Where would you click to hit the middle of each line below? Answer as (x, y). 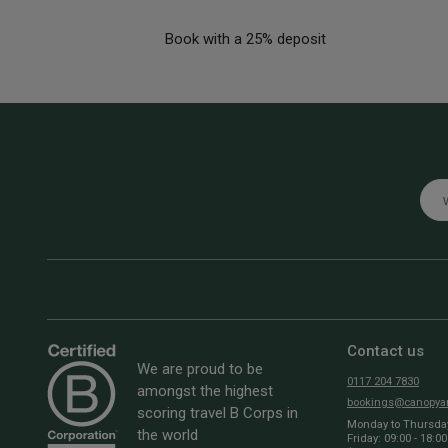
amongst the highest (205, 390)
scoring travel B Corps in (217, 412)
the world (167, 434)
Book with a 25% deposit (245, 39)
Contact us (385, 350)
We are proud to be (200, 368)
